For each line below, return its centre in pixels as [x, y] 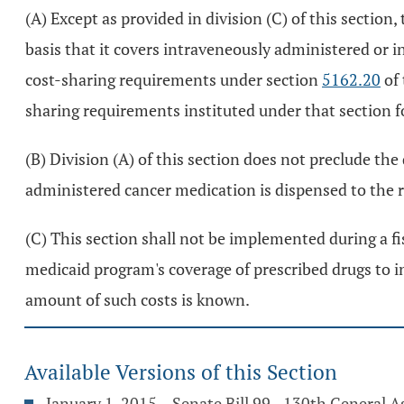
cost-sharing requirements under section [174, 79]
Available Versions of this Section [181, 372]
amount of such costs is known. [138, 299]
